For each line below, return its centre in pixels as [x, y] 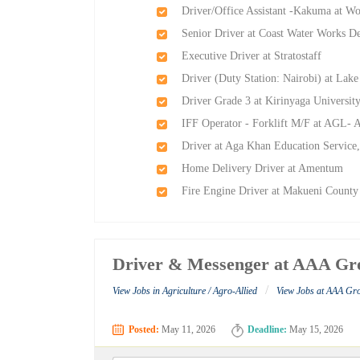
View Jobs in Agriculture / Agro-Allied [185, 291]
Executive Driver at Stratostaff [252, 56]
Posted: [144, 330]
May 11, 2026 [188, 330]
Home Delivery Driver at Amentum [263, 168]
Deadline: [268, 330]
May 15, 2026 [315, 330]
